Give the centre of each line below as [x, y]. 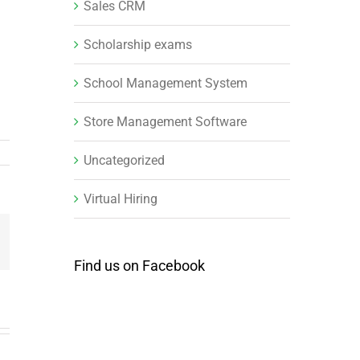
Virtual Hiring [120, 198]
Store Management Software [165, 121]
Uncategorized [124, 160]
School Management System [165, 83]
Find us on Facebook [139, 265]
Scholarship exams [137, 44]
